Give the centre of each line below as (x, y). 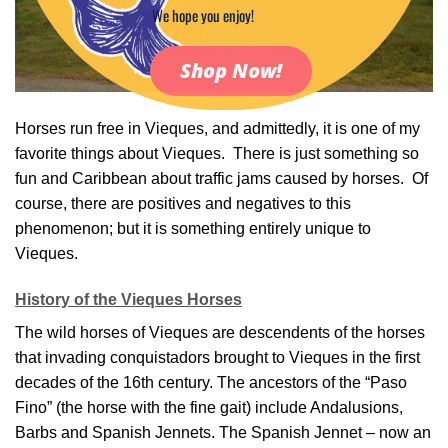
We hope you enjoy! (201, 15)
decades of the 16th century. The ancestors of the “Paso (211, 382)
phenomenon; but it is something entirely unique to (193, 228)
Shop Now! (230, 70)
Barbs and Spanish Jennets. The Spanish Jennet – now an (223, 432)
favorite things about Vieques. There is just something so (217, 153)
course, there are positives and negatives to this (183, 203)
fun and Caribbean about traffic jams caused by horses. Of (221, 178)
